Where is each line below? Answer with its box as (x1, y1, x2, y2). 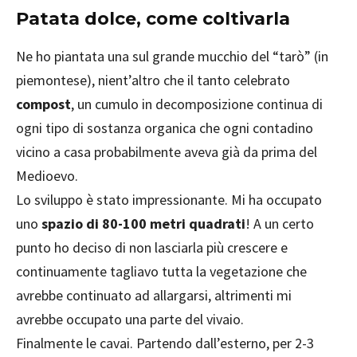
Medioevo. (16, 167, 78, 185)
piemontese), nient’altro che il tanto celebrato (16, 71, 290, 89)
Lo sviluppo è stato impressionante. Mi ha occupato (16, 190, 322, 209)
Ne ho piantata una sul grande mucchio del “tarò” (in (16, 47, 328, 65)
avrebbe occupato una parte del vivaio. (16, 310, 244, 328)
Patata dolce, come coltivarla (16, 8, 290, 29)
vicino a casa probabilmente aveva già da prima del (16, 143, 317, 161)
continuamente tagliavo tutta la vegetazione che (16, 262, 307, 280)
